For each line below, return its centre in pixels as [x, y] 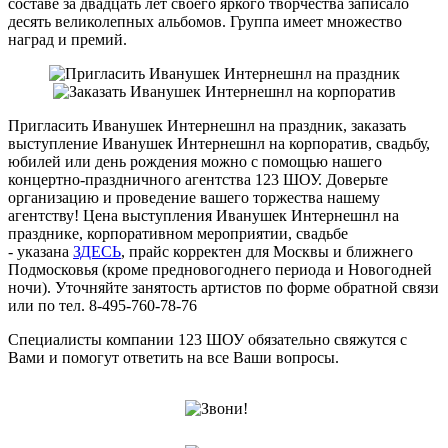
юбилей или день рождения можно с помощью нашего [195, 162]
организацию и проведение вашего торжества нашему [194, 198]
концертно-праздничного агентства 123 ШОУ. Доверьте [198, 180]
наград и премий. [67, 40]
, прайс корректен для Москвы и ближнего [267, 252]
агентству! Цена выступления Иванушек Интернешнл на [203, 216]
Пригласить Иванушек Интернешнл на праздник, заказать [207, 126]
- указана [40, 252]
